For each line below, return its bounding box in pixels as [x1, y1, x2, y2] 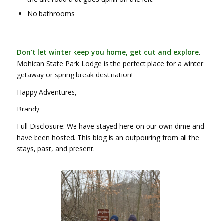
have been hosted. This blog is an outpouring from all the [16, 133, 199, 143]
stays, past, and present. [16, 144, 95, 154]
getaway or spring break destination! [16, 70, 133, 79]
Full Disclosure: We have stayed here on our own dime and [16, 121, 204, 131]
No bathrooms [27, 8, 74, 18]
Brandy [16, 104, 39, 114]
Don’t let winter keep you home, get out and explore [16, 47, 199, 57]
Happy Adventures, [16, 87, 77, 97]
